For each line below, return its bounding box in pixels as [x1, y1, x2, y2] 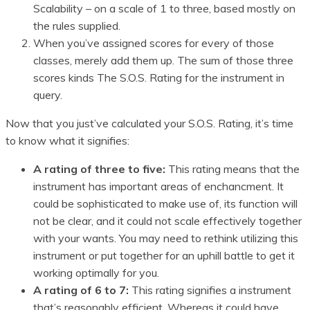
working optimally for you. [33, 266, 159, 280]
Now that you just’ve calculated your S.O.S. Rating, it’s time [6, 116, 293, 131]
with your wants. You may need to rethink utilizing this [33, 231, 298, 246]
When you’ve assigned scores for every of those [33, 36, 274, 51]
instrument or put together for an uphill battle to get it [33, 248, 295, 263]
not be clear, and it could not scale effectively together [33, 214, 302, 228]
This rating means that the [165, 162, 300, 176]
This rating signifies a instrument [129, 283, 291, 298]
